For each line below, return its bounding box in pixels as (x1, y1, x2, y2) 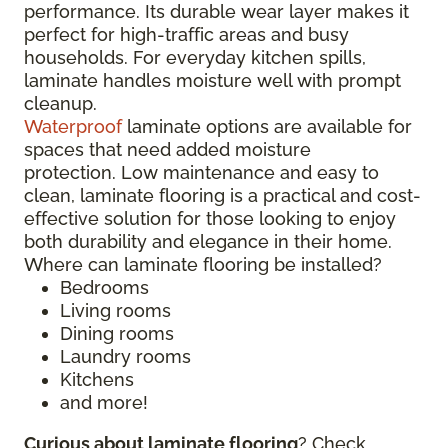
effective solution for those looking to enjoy (24, 208, 396, 229)
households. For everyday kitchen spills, (24, 47, 366, 68)
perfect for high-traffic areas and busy (24, 24, 349, 45)
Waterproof (24, 116, 122, 137)
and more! (60, 392, 153, 413)
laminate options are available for (122, 116, 412, 137)
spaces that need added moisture (24, 139, 311, 160)
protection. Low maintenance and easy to (24, 162, 379, 183)
